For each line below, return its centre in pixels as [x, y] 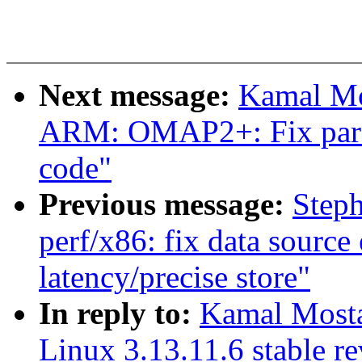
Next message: [139, 95]
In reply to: [119, 314]
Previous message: [166, 204]
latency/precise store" [175, 277]
